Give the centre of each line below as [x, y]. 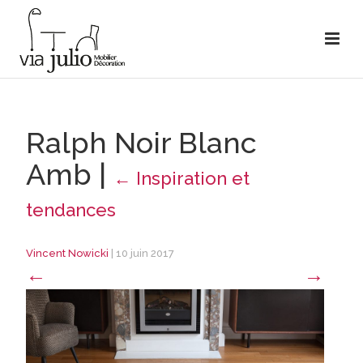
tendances [70, 210]
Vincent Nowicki [67, 253]
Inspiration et [192, 178]
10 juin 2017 [145, 253]
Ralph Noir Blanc [141, 143]
